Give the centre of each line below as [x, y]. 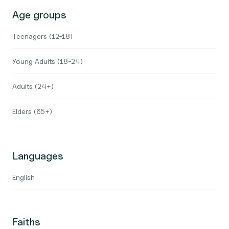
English [24, 177]
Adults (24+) [33, 86]
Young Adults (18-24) [48, 61]
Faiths [26, 222]
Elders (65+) [32, 111]
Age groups [39, 15]
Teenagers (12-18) [42, 36]
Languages [38, 156]
